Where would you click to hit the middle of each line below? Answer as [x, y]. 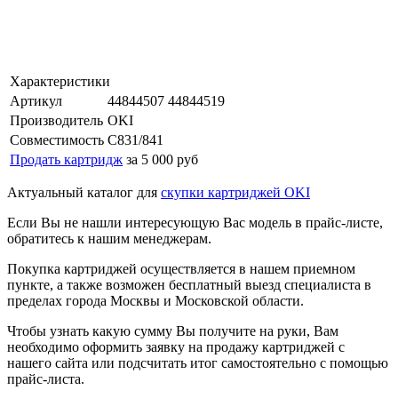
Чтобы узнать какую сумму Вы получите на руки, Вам [173, 330]
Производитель [56, 120]
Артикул [36, 100]
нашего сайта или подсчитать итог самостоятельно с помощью [198, 362]
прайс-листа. [46, 378]
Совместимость [57, 139]
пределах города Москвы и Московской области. [155, 300]
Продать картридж [66, 159]
